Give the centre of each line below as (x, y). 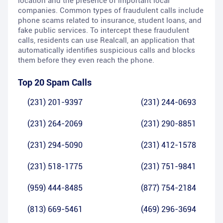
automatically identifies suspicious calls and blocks (107, 51)
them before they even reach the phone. (86, 60)
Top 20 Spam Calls (55, 83)
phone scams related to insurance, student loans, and (110, 21)
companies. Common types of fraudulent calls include (111, 11)
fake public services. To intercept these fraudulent (104, 31)
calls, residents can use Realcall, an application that (106, 41)
